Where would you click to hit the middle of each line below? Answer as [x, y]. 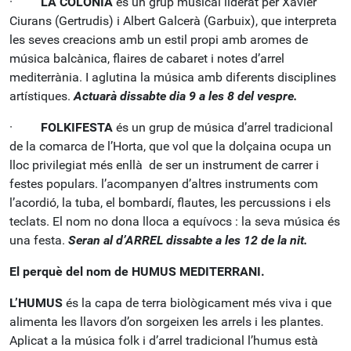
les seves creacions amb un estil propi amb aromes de [159, 40]
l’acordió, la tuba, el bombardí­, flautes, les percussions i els [170, 203]
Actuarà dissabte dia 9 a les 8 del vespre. [186, 96]
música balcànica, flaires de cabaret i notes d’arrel [147, 58]
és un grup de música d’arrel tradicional [223, 127]
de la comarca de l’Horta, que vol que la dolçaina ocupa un [170, 146]
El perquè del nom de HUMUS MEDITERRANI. [137, 271]
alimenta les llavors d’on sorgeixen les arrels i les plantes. [166, 322]
